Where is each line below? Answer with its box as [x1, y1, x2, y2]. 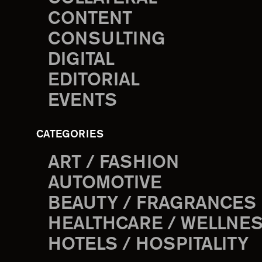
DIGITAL [48, 52, 115, 68]
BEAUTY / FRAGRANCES [48, 196, 256, 212]
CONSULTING [48, 32, 165, 48]
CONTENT [48, 11, 132, 27]
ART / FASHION [48, 155, 179, 171]
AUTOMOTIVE [48, 175, 161, 192]
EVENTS [48, 93, 117, 109]
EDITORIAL [48, 73, 140, 89]
